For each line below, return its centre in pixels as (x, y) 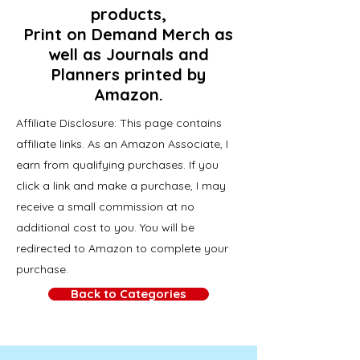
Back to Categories (129, 294)
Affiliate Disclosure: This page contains (119, 123)
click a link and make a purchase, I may (121, 186)
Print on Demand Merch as (129, 34)
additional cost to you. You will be (105, 227)
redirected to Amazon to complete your (122, 248)
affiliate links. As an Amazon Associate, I (122, 144)
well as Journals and (129, 54)
